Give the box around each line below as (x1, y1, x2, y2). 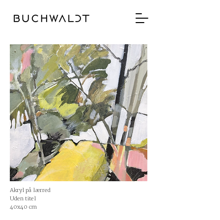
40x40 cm (10, 204, 37, 210)
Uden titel (10, 195, 36, 202)
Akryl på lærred (10, 187, 51, 193)
